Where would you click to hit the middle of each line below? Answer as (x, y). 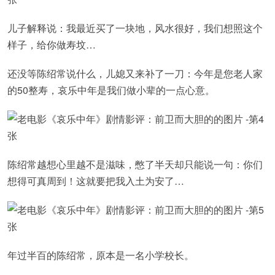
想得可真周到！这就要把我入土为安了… (96, 181)
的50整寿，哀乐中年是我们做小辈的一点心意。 (111, 90)
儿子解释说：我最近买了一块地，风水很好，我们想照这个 (135, 28)
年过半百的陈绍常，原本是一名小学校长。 (101, 255)
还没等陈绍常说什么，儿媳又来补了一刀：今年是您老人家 (135, 73)
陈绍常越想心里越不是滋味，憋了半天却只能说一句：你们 (135, 164)
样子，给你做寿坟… (52, 45)
